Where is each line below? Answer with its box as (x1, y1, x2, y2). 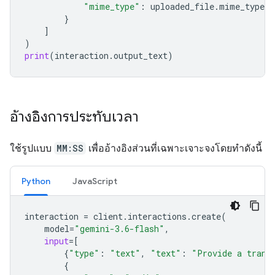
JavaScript (72, 175, 117, 187)
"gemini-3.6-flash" (74, 222, 165, 234)
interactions (128, 210, 187, 222)
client (93, 210, 123, 222)
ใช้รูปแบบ (10, 142, 54, 154)
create (192, 210, 221, 222)
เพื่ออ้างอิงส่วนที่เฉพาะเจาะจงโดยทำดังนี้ (86, 142, 262, 154)
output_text (114, 49, 168, 61)
